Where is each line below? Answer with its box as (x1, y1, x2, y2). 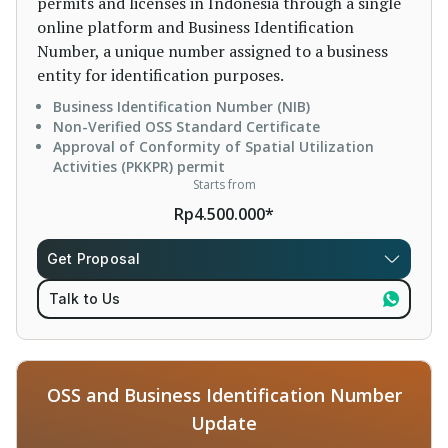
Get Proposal (47, 250, 141, 267)
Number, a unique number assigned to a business (37, 40, 388, 62)
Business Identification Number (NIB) (53, 97, 310, 116)
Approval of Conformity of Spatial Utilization (53, 137, 374, 156)
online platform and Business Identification (37, 16, 354, 38)
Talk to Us (48, 290, 121, 307)
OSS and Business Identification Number (46, 383, 402, 407)
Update (191, 411, 257, 435)
